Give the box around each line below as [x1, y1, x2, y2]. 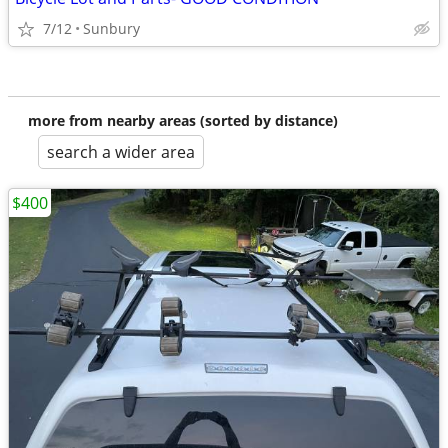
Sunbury [83, 19, 140, 38]
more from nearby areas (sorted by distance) [28, 111, 338, 130]
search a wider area [47, 141, 195, 163]
